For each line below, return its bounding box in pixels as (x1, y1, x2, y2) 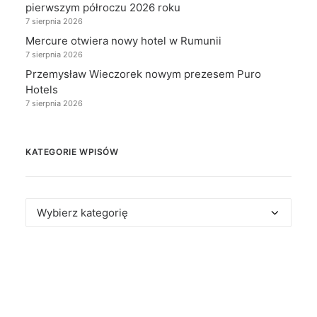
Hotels (25, 82, 58, 96)
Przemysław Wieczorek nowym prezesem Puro (25, 67, 261, 81)
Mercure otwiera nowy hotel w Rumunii (25, 33, 221, 47)
